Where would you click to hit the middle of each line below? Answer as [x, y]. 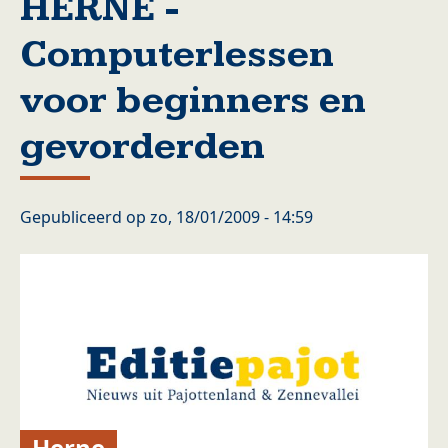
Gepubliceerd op [85, 217]
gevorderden [142, 146]
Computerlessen [177, 54]
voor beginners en [193, 100]
